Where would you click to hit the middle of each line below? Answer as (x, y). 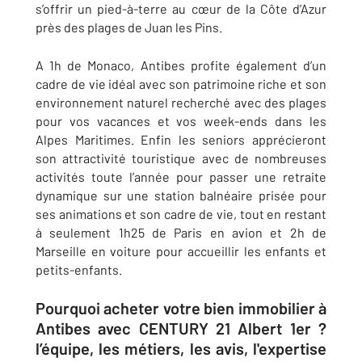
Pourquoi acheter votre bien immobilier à (181, 308)
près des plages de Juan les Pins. (129, 27)
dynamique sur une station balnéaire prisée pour (181, 195)
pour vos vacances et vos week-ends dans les (181, 121)
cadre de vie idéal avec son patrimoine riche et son (181, 84)
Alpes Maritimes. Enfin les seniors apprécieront (181, 139)
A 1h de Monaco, (88, 65)
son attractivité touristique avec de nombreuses (181, 158)
